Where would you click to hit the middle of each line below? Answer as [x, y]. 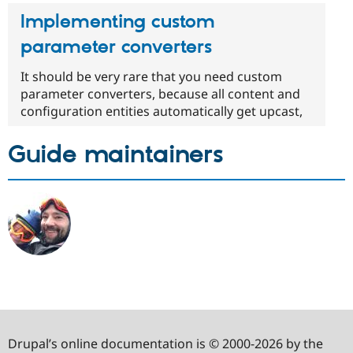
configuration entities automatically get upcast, [162, 111]
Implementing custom [118, 22]
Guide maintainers [116, 156]
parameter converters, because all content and [160, 94]
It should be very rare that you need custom [151, 77]
